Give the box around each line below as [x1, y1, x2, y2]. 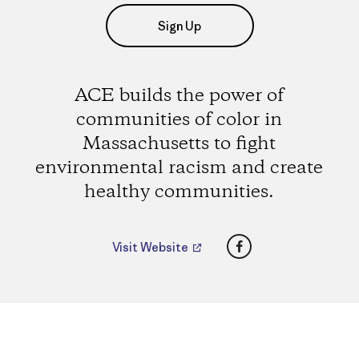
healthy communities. [84, 179, 275, 204]
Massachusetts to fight [83, 131, 276, 156]
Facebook [238, 232, 302, 252]
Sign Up [158, 18, 201, 34]
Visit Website [112, 240, 192, 256]
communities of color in [76, 107, 283, 132]
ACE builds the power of [75, 83, 284, 108]
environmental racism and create [35, 155, 324, 180]
